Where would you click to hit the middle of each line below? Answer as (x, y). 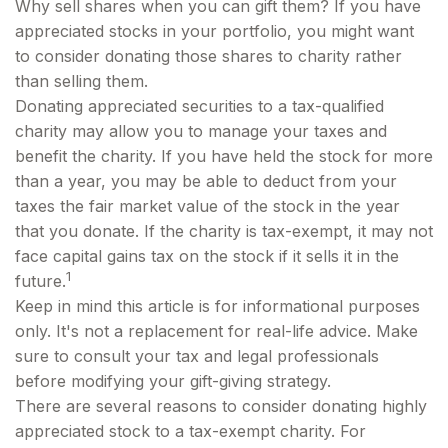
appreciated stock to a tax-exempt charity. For (190, 431)
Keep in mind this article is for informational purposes (217, 306)
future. (40, 281)
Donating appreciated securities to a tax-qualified (199, 106)
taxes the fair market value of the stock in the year (207, 206)
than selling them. (81, 81)
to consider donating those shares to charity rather (208, 56)
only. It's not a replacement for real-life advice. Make (216, 331)
